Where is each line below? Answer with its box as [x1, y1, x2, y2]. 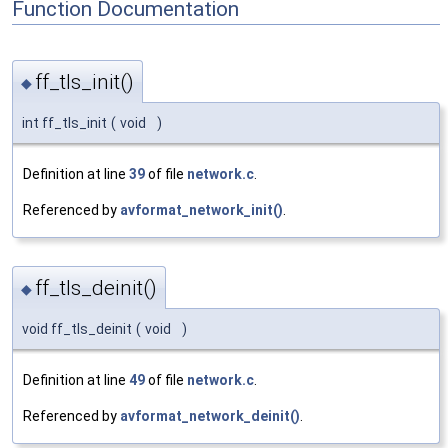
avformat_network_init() [120, 202, 283, 219]
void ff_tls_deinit [22, 320, 132, 337]
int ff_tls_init [22, 115, 107, 132]
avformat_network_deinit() [120, 407, 300, 424]
